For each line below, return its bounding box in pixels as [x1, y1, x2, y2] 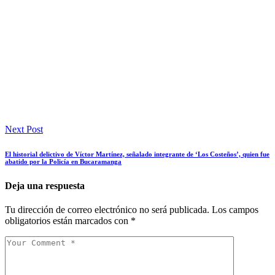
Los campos [212, 204, 258, 215]
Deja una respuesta [5, 180, 85, 191]
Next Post [5, 123, 43, 134]
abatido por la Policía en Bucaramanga [5, 157, 122, 165]
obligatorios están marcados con [5, 215, 131, 227]
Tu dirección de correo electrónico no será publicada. [5, 204, 209, 215]
